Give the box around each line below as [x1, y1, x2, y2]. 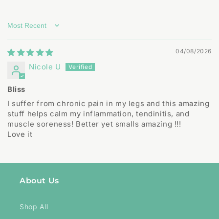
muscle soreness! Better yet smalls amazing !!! [7, 119, 181, 129]
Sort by [7, 25, 34, 35]
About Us [20, 176, 59, 186]
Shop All [20, 202, 48, 211]
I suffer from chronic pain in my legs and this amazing [7, 99, 210, 109]
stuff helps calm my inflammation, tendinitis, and [7, 109, 190, 119]
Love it [7, 130, 33, 139]
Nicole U [29, 62, 61, 72]
